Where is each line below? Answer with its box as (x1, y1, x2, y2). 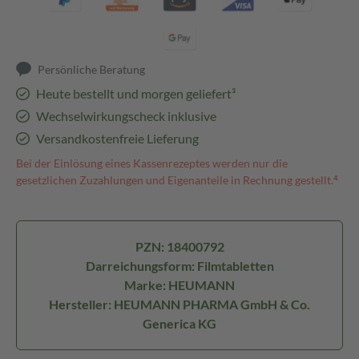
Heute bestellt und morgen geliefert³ (35, 86, 236, 101)
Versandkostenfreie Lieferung (35, 131, 199, 146)
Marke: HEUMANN (124, 277, 235, 292)
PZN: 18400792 (135, 239, 224, 254)
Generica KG (143, 316, 216, 331)
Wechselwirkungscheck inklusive (35, 108, 216, 123)
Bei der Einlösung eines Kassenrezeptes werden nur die (16, 156, 288, 170)
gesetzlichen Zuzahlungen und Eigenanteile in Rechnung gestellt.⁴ (16, 173, 338, 187)
